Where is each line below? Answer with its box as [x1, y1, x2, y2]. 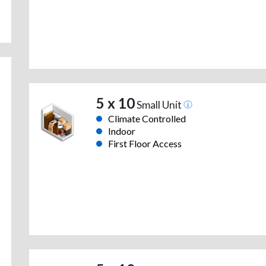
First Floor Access [107, 138, 182, 150]
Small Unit [134, 99, 183, 112]
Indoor [107, 125, 135, 137]
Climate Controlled [107, 113, 186, 125]
